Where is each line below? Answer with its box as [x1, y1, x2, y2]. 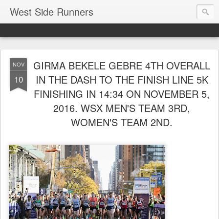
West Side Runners [10, 4, 93, 19]
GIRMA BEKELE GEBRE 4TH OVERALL [33, 58, 210, 72]
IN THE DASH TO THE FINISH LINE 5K [35, 72, 208, 87]
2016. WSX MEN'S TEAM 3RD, [53, 101, 190, 115]
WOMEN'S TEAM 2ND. [71, 115, 173, 129]
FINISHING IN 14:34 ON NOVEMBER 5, [34, 87, 210, 101]
